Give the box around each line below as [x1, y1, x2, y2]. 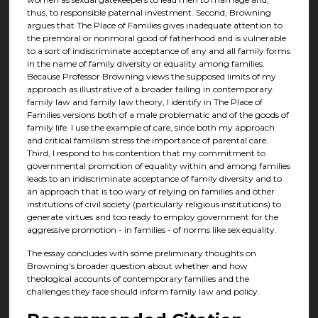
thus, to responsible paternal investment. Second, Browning [26, 6, 271, 18]
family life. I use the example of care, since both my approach [26, 121, 275, 133]
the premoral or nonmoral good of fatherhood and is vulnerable [26, 32, 286, 43]
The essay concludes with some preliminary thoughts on [26, 248, 256, 259]
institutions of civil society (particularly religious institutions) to [26, 198, 281, 209]
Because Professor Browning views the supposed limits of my [26, 70, 276, 82]
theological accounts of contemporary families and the [26, 273, 249, 285]
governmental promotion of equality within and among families [26, 160, 290, 171]
